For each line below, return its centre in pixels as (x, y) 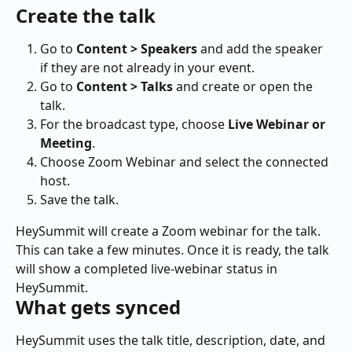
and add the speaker (262, 48)
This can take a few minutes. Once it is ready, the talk (174, 250)
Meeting (66, 143)
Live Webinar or (278, 124)
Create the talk (86, 15)
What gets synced (98, 307)
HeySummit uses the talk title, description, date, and (172, 341)
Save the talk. (79, 199)
